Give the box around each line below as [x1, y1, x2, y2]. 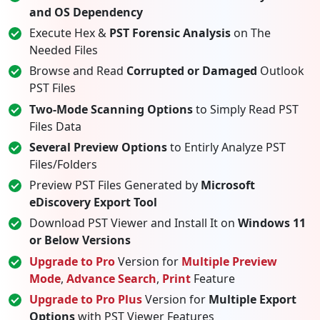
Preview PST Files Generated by [29, 177, 201, 194]
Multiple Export [208, 291, 296, 307]
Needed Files [29, 42, 98, 59]
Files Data [29, 118, 81, 134]
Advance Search [66, 270, 156, 286]
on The [230, 25, 271, 41]
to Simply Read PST [192, 101, 299, 117]
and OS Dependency [29, 4, 143, 20]
